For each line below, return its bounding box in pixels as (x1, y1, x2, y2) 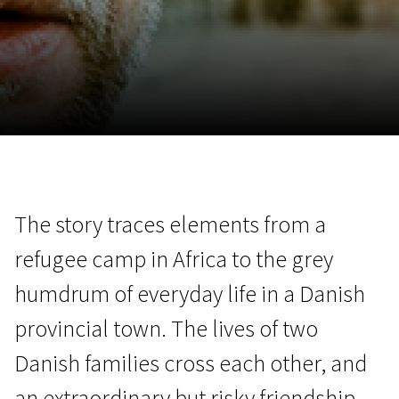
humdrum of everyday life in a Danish (14, 279, 365, 308)
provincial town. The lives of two (14, 313, 318, 343)
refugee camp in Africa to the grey (14, 244, 333, 273)
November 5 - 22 (176, 158, 276, 175)
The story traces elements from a (14, 209, 326, 239)
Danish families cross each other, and (14, 348, 367, 378)
